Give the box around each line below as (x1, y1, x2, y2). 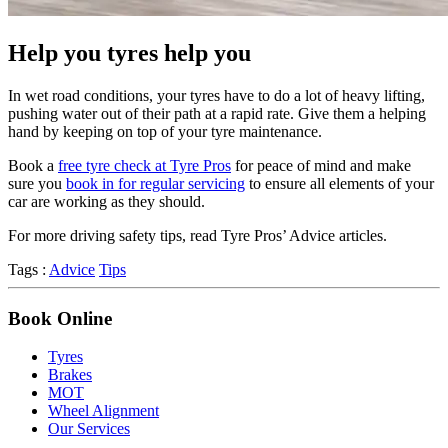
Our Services (48, 420, 130, 438)
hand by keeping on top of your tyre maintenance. (8, 122, 326, 140)
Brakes (48, 366, 92, 384)
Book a (8, 156, 58, 174)
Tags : (8, 260, 49, 278)
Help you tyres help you (8, 39, 251, 66)
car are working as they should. (8, 192, 205, 210)
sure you (8, 174, 66, 192)
